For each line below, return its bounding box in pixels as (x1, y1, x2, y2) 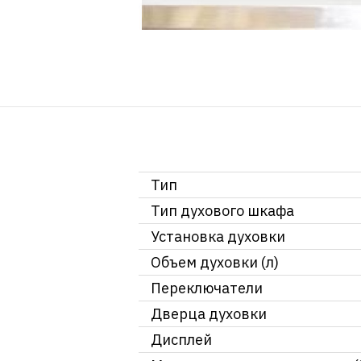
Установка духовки (151, 227, 285, 247)
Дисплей (151, 330, 212, 350)
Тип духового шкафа (151, 201, 294, 221)
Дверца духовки (151, 305, 267, 324)
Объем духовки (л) (151, 253, 279, 272)
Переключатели (151, 279, 263, 298)
